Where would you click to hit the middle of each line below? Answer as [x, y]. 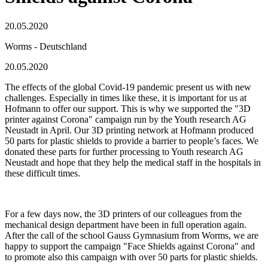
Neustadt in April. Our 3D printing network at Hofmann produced [129, 130]
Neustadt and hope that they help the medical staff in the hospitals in [133, 162]
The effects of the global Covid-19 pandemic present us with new [128, 87]
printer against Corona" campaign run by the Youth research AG [126, 119]
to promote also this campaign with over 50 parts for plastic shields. [131, 257]
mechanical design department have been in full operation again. [126, 224]
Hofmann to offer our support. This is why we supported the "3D [128, 108]
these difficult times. [42, 173]
